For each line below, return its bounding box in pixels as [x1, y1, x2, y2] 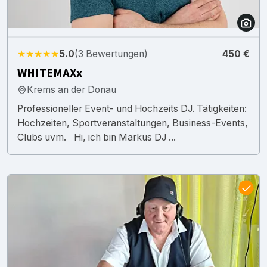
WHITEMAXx [17, 64, 82, 82]
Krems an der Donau [27, 83, 116, 95]
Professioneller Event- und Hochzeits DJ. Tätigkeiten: [17, 103, 247, 114]
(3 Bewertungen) [74, 48, 148, 60]
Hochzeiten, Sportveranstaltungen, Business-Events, [17, 117, 248, 129]
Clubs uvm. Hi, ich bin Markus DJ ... [17, 131, 176, 143]
